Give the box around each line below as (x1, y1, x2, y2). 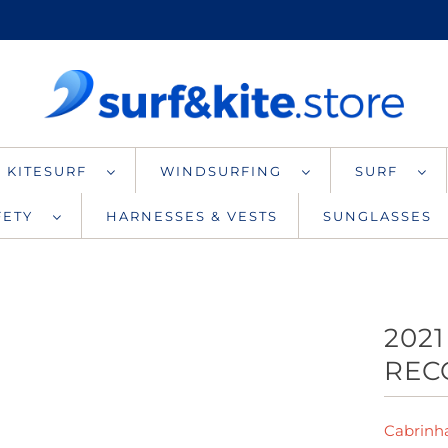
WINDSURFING (160, 162, 292, 179)
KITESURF (7, 162, 97, 179)
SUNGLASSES (323, 207, 432, 224)
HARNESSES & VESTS (106, 207, 278, 224)
